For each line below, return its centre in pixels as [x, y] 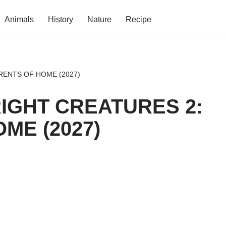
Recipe [138, 19]
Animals [19, 19]
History [61, 19]
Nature [99, 19]
